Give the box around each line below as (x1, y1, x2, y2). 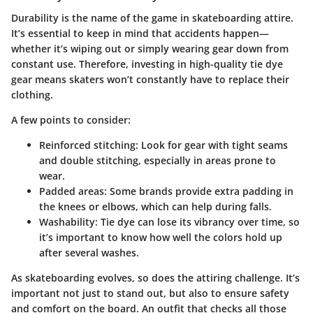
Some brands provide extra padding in (107, 184, 293, 198)
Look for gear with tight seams (138, 138, 288, 152)
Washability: (39, 214, 98, 228)
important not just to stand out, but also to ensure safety (11, 286, 289, 300)
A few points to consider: (11, 112, 131, 126)
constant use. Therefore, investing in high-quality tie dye (11, 57, 283, 71)
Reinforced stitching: (39, 138, 138, 152)
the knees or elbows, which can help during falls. (39, 199, 272, 213)
